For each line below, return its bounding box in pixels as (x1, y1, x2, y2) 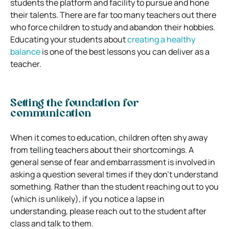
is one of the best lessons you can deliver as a (40, 45, 210, 57)
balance (10, 45, 40, 57)
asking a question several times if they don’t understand (10, 168, 218, 180)
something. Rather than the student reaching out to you (10, 180, 219, 192)
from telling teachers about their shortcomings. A (10, 144, 194, 155)
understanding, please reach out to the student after (10, 205, 207, 217)
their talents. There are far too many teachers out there (10, 9, 216, 20)
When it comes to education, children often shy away (10, 131, 208, 143)
